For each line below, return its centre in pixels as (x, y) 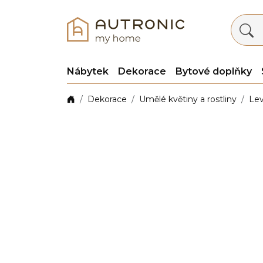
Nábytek (88, 71)
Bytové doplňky (214, 71)
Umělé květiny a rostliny (188, 99)
